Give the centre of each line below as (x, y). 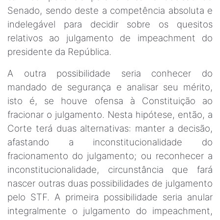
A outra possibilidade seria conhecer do (110, 73)
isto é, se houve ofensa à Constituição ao (110, 101)
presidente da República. (59, 52)
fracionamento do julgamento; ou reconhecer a (110, 156)
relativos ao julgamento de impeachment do (110, 38)
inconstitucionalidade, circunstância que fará (110, 170)
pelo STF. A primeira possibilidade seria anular (110, 197)
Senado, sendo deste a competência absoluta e (110, 11)
